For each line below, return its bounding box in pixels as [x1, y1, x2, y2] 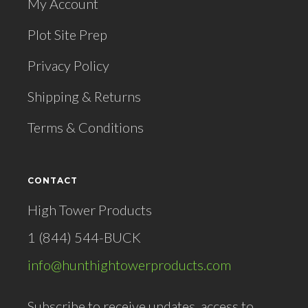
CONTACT [27, 175, 78, 186]
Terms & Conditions [27, 118, 144, 135]
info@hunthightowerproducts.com [27, 256, 231, 274]
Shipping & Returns [27, 87, 141, 104]
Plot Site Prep [27, 25, 107, 43]
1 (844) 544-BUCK [27, 229, 141, 246]
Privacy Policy [27, 56, 109, 74]
